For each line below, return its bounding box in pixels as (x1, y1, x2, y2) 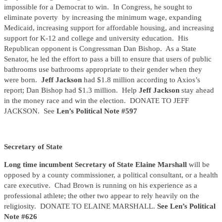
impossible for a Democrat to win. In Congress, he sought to (4, 3, 192, 11)
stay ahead (181, 86, 214, 95)
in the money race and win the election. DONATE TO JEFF (4, 97, 189, 105)
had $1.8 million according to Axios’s (84, 76, 200, 84)
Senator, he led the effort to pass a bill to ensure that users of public (4, 55, 212, 63)
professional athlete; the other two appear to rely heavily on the (4, 192, 199, 200)
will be (189, 161, 210, 169)
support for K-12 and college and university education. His (4, 34, 188, 43)
